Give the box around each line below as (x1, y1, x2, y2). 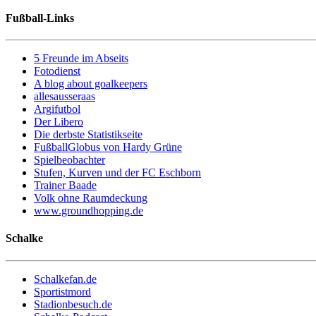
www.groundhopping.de (34, 205, 143, 217)
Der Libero (34, 116, 83, 128)
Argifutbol (34, 103, 80, 116)
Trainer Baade (34, 179, 97, 192)
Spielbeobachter (34, 154, 105, 166)
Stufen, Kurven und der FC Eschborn (34, 166, 201, 179)
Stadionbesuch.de (34, 298, 112, 310)
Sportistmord (34, 285, 91, 298)
